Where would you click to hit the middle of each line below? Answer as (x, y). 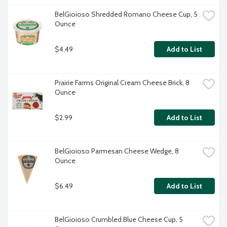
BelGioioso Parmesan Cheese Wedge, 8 (117, 151)
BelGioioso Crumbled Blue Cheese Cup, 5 (119, 220)
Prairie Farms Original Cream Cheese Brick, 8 (122, 83)
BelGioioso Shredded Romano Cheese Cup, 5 (126, 14)
